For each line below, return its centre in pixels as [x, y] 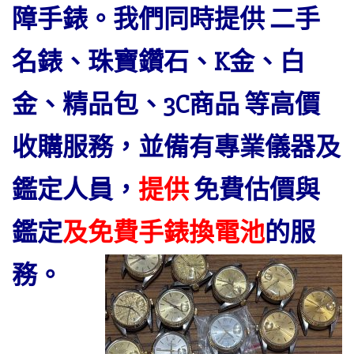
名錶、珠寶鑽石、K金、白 [158, 62]
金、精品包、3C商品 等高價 [166, 105]
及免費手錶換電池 [164, 233]
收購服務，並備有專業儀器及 [176, 147]
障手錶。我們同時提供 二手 [166, 19]
